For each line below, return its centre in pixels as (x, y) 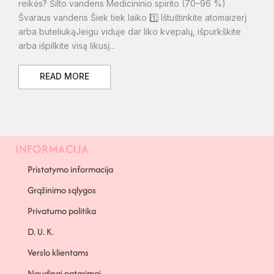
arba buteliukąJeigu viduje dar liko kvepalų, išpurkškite (130, 32)
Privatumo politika (62, 211)
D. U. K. (41, 232)
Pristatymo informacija (70, 169)
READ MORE (65, 76)
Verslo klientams (58, 253)
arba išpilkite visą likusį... (67, 46)
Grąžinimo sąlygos (62, 190)
